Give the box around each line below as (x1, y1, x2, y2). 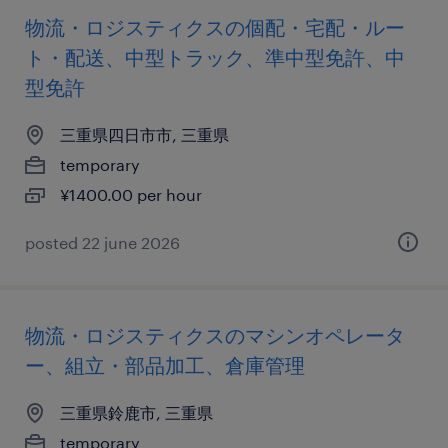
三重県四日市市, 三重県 (60, 125, 229, 144)
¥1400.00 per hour (60, 185, 202, 204)
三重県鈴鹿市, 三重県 (60, 403, 213, 422)
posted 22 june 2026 (25, 233, 180, 252)
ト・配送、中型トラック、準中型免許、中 (25, 45, 405, 69)
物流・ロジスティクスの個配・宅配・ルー (25, 15, 405, 39)
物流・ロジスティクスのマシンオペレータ (25, 323, 405, 347)
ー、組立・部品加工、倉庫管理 (25, 353, 305, 377)
